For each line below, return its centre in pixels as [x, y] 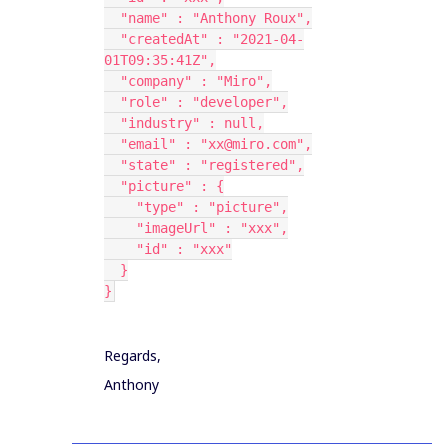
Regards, [132, 355]
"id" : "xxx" [184, 249]
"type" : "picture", [212, 207]
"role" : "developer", [204, 102]
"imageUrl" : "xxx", [212, 228]
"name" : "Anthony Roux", [216, 18]
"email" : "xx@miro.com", [216, 144]
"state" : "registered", [212, 165]
